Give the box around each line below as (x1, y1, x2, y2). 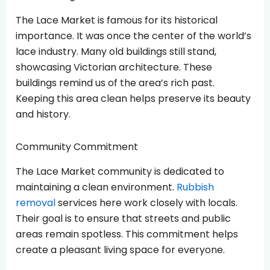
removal (16, 195, 55, 210)
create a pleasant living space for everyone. (16, 242, 225, 257)
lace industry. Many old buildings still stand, (16, 44, 216, 58)
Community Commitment (16, 139, 138, 154)
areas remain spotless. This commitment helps (16, 227, 238, 241)
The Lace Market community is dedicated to (16, 164, 224, 178)
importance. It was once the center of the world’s (16, 28, 251, 43)
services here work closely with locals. (55, 195, 237, 210)
